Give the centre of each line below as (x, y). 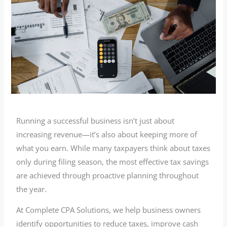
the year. (32, 189)
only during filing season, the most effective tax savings (113, 161)
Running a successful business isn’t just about (96, 120)
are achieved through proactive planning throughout (108, 175)
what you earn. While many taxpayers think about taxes (113, 148)
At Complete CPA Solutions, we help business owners (109, 210)
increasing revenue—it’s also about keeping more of (107, 134)
